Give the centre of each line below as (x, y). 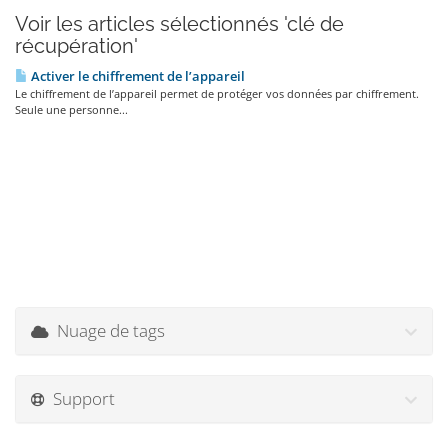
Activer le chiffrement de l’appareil (136, 76)
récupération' (76, 46)
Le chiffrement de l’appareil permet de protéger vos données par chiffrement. (217, 93)
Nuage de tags (107, 330)
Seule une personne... (71, 109)
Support (80, 398)
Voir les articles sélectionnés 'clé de (179, 24)
